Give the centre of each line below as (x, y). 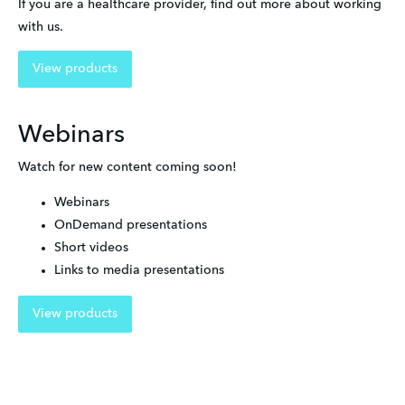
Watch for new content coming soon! (127, 168)
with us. (41, 27)
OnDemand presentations (131, 226)
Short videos (91, 248)
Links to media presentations (139, 271)
